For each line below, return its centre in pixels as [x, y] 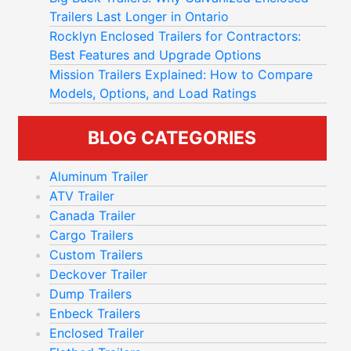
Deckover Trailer [98, 274]
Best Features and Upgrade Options [155, 55]
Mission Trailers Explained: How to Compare [181, 74]
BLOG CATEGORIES [172, 138]
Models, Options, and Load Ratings [153, 93]
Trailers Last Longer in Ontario [139, 16]
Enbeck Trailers [95, 313]
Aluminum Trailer [99, 176]
